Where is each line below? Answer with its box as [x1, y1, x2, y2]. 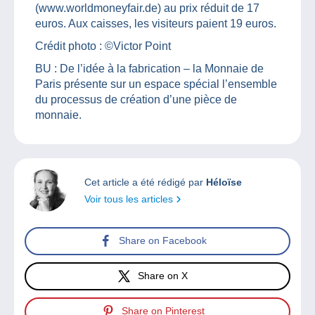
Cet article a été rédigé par [84, 176, 206, 188]
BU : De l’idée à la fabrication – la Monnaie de [35, 62, 264, 75]
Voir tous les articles [84, 193, 176, 205]
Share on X [138, 270, 188, 282]
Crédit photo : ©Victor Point [35, 39, 171, 52]
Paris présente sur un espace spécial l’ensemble [35, 77, 277, 90]
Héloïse [206, 176, 242, 188]
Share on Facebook [119, 235, 207, 247]
